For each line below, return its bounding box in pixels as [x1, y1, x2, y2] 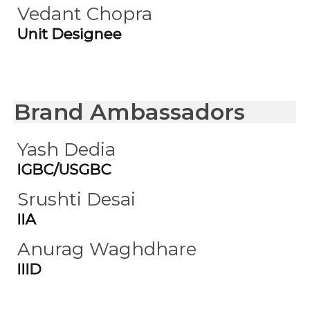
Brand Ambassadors [14, 98, 245, 125]
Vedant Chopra [17, 3, 152, 25]
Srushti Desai [17, 188, 136, 210]
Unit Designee [17, 25, 122, 42]
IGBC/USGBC [17, 161, 111, 178]
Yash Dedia [17, 138, 116, 161]
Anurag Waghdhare [17, 238, 197, 260]
